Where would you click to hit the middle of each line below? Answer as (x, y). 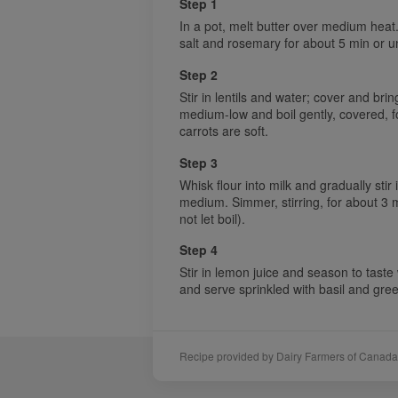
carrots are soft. (224, 130)
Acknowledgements (287, 371)
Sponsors (179, 371)
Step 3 (199, 162)
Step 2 (199, 74)
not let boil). (212, 218)
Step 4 (199, 250)
